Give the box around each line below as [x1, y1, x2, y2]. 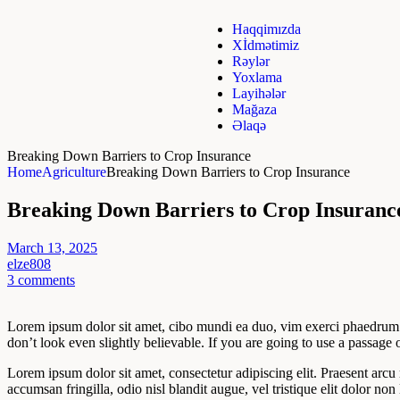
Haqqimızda [231, 21, 301, 37]
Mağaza [231, 102, 277, 117]
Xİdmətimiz [231, 37, 299, 53]
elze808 [7, 255, 51, 271]
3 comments [7, 271, 75, 287]
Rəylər [231, 54, 270, 69]
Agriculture [42, 164, 106, 179]
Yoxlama [231, 70, 282, 85]
